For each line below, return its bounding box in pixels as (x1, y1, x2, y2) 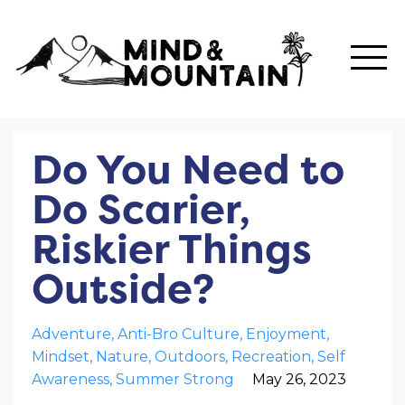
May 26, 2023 (252, 371, 346, 388)
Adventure (32, 325, 111, 343)
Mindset (32, 348, 89, 365)
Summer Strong (116, 371, 234, 388)
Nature (96, 348, 148, 365)
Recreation (231, 348, 311, 365)
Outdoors (155, 348, 225, 365)
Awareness (32, 371, 109, 388)
